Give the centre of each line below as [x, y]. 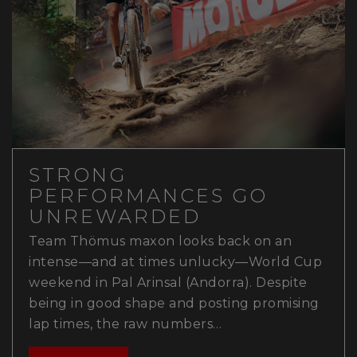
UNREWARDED [115, 216]
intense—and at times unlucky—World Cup [175, 261]
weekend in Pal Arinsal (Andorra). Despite [168, 282]
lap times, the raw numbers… [126, 324]
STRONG [78, 175]
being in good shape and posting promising [174, 303]
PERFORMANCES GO [148, 195]
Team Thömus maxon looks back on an [160, 241]
